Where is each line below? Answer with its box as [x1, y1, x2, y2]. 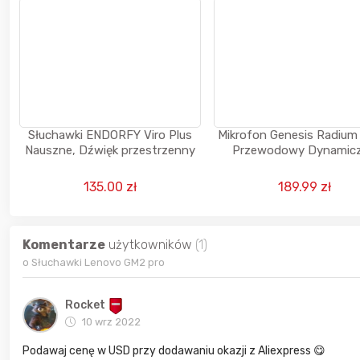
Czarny [284, 158, 324, 174]
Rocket [65, 298, 105, 313]
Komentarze [22, 237, 105, 253]
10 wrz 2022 [82, 315, 141, 328]
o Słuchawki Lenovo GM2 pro [22, 256, 165, 269]
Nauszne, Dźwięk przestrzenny [24, 143, 195, 158]
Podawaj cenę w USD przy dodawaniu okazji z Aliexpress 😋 [22, 344, 328, 358]
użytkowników [105, 237, 195, 253]
